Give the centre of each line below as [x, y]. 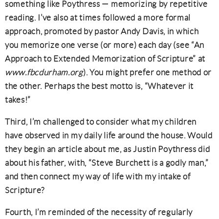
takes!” [18, 100]
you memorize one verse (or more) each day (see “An [105, 45]
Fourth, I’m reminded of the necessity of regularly [99, 212]
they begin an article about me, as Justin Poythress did [108, 149]
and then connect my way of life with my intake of [98, 176]
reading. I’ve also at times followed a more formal [98, 18]
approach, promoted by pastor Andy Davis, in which [102, 31]
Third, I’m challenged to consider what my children [101, 122]
